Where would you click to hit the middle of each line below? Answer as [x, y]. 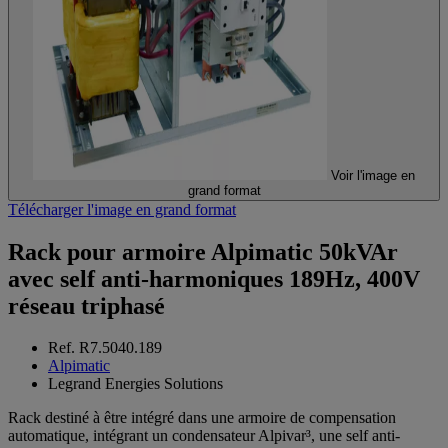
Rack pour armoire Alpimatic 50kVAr [203, 251]
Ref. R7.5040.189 [105, 348]
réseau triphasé [86, 305]
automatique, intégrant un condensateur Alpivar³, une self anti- [204, 436]
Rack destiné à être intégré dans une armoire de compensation [202, 418]
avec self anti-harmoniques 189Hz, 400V [214, 278]
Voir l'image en [373, 175]
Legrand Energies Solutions [135, 384]
